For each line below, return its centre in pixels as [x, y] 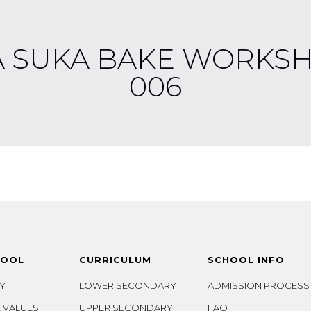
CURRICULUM [115, 260]
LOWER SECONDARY [127, 285]
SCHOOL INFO [246, 260]
